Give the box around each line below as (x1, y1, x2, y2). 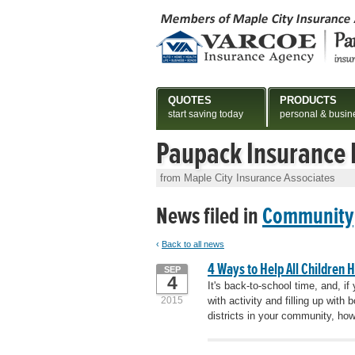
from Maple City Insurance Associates (160, 172, 335, 184)
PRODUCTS (280, 94, 337, 106)
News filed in (156, 201, 262, 231)
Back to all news (162, 239, 224, 250)
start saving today (168, 109, 243, 120)
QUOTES (168, 94, 212, 106)
